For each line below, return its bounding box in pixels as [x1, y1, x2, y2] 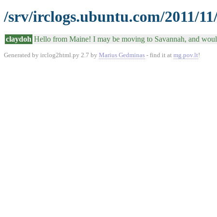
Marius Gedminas [99, 51, 145, 59]
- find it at [145, 51, 173, 59]
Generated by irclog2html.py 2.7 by [4, 51, 99, 59]
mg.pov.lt [173, 51, 198, 59]
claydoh [6, 35, 31, 43]
